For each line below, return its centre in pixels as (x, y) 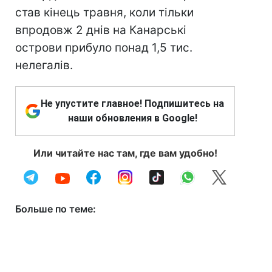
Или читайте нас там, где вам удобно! (125, 153)
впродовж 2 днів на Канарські (101, 30)
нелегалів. (44, 65)
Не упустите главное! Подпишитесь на (132, 104)
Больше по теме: (56, 209)
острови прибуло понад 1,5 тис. (104, 48)
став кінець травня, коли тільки (104, 12)
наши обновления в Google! (132, 118)
